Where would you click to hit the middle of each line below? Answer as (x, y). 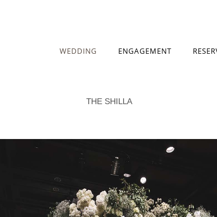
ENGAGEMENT (145, 51)
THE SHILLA (109, 101)
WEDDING (78, 51)
